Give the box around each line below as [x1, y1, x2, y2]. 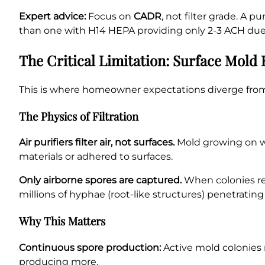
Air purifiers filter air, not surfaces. [19, 137, 174, 148]
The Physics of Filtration [19, 108, 138, 124]
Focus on [86, 11, 134, 22]
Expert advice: [19, 11, 86, 22]
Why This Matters [19, 213, 105, 228]
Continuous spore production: [19, 241, 161, 253]
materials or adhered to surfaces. [19, 151, 173, 163]
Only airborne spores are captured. [19, 174, 182, 186]
